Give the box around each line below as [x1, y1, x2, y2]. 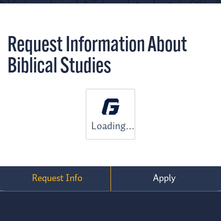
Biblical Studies [7, 57, 111, 78]
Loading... [91, 117, 135, 135]
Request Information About [7, 36, 187, 57]
